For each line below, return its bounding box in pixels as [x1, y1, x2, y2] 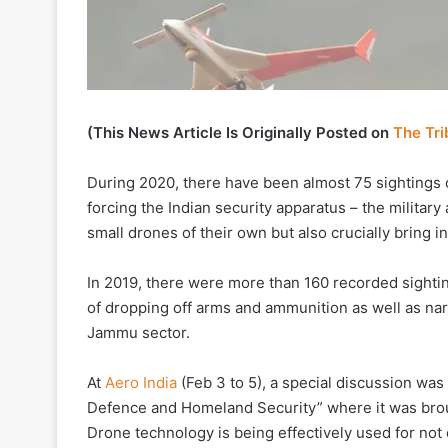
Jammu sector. [87, 322, 190, 342]
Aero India [105, 372, 177, 392]
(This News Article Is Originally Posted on [87, 122, 393, 142]
